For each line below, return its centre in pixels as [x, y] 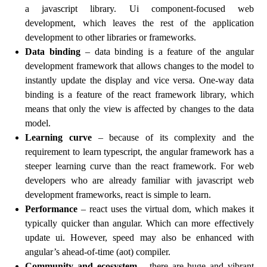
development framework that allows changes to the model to [139, 66]
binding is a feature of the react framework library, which [139, 94]
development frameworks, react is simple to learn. [118, 195]
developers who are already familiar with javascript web [139, 180]
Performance [52, 209]
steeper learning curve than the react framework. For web [139, 166]
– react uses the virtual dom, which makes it [166, 209]
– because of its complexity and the [173, 137]
